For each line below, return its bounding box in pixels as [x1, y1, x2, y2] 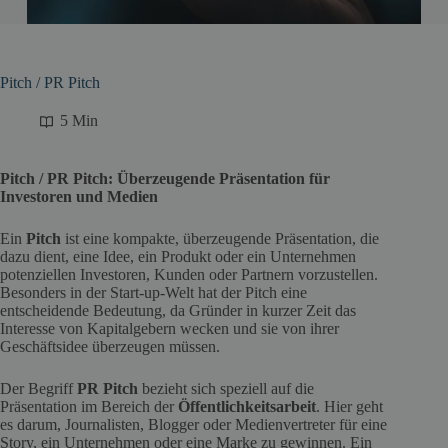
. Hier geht [316, 398, 383, 416]
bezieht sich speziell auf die [138, 380, 314, 398]
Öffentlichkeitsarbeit [178, 398, 316, 416]
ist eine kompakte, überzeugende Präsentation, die [61, 230, 379, 248]
